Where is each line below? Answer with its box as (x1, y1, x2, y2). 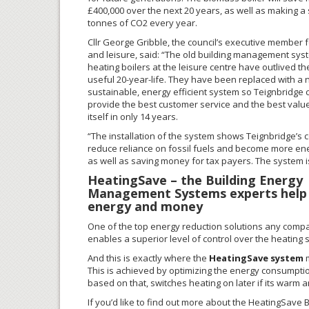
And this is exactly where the (88, 252, 209, 264)
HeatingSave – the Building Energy (88, 172, 303, 188)
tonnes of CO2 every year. (88, 17, 197, 29)
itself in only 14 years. (88, 110, 178, 123)
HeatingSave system (209, 252, 303, 264)
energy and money (88, 198, 203, 215)
